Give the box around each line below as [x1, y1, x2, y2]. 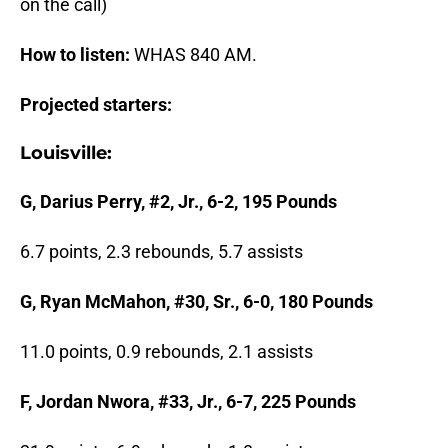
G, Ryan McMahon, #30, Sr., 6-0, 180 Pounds [20, 291, 373, 313]
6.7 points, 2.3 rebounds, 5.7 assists [20, 241, 303, 263]
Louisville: [20, 142, 112, 165]
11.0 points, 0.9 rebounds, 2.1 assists [20, 341, 313, 363]
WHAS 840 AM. [130, 44, 257, 66]
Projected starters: [20, 94, 172, 116]
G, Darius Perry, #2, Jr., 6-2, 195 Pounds [20, 191, 337, 213]
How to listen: [20, 44, 130, 66]
